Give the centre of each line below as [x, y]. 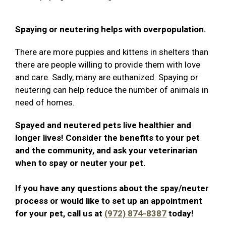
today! [180, 214]
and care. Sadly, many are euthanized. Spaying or [107, 77]
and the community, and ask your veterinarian [106, 151]
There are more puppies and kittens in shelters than [112, 52]
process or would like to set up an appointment [109, 201]
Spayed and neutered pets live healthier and [103, 125]
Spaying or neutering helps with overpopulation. [111, 30]
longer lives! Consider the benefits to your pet [107, 138]
